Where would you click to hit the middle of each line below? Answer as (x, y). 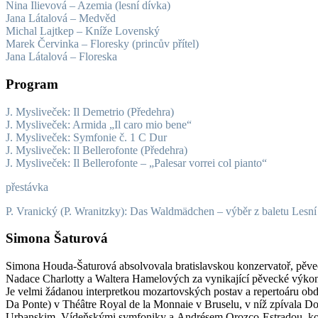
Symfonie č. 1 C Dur (120, 137)
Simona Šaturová (57, 238)
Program (32, 84)
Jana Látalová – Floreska (61, 57)
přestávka (27, 187)
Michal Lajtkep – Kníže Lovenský (83, 31)
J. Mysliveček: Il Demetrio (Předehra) (90, 111)
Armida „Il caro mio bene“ (132, 124)
